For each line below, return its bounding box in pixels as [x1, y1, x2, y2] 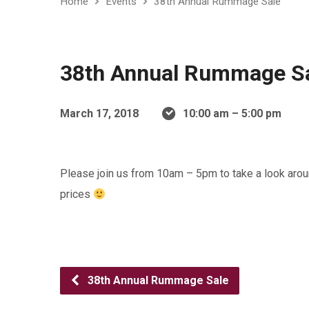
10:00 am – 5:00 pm [183, 107, 281, 120]
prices [60, 188, 93, 201]
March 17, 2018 [60, 107, 139, 120]
